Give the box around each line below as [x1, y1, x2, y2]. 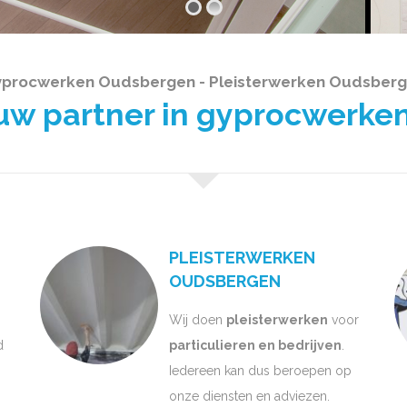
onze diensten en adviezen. [169, 388, 330, 403]
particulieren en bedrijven [169, 337, 342, 352]
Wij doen [169, 312, 226, 327]
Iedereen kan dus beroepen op [169, 362, 352, 378]
